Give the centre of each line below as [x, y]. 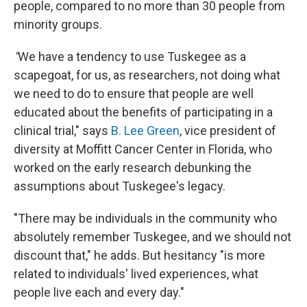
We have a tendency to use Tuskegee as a [132, 57]
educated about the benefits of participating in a [143, 112]
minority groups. [58, 24]
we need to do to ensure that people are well [134, 94]
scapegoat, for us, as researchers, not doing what [147, 75]
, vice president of [228, 131]
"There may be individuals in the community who [145, 218]
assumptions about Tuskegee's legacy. [120, 186]
